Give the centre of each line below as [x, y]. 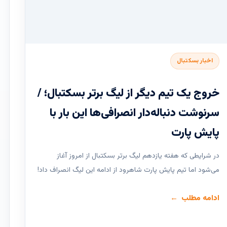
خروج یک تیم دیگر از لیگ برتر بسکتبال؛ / [129, 94]
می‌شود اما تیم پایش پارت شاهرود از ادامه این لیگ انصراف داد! [129, 171]
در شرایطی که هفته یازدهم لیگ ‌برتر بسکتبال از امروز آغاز [138, 156]
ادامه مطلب [201, 199]
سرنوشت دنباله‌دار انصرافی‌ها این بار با [135, 113]
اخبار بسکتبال [195, 61]
